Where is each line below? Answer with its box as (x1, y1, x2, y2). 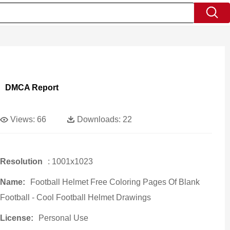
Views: (10, 115, 35, 124)
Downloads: (76, 115, 121, 124)
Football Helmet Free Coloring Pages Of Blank (30, 178, 200, 186)
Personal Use (38, 214, 88, 222)
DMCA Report (5, 83, 59, 92)
